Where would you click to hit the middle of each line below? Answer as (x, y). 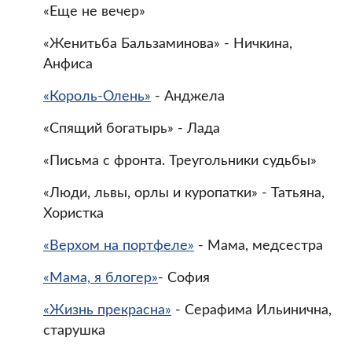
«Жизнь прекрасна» (107, 310)
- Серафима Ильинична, (251, 310)
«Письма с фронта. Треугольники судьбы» (180, 161)
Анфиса (68, 64)
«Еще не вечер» (94, 11)
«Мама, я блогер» (101, 278)
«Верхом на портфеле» (119, 246)
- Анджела (188, 96)
